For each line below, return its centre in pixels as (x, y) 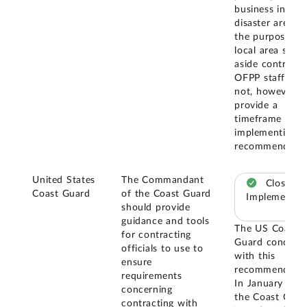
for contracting (156, 235)
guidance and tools (165, 222)
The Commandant (163, 181)
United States (64, 181)
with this (255, 256)
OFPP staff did (269, 78)
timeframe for (267, 119)
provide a (256, 105)
